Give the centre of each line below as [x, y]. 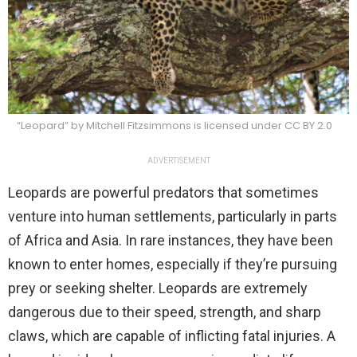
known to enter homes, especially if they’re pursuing [173, 264]
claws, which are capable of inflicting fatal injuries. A [172, 335]
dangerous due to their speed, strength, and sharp [165, 312]
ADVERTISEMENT [178, 160]
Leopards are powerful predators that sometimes [163, 192]
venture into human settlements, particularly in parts [173, 216]
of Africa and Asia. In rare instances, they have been [171, 240]
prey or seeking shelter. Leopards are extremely [158, 288]
